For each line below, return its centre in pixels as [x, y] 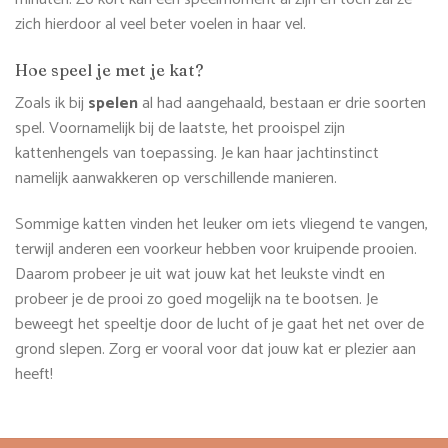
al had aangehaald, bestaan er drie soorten [284, 104]
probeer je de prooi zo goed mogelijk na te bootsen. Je [196, 300]
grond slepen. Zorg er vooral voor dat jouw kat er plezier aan [215, 350]
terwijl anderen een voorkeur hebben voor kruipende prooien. [216, 250]
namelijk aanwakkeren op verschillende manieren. [176, 179]
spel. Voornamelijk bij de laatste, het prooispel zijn [180, 129]
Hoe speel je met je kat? [109, 69]
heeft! [34, 375]
